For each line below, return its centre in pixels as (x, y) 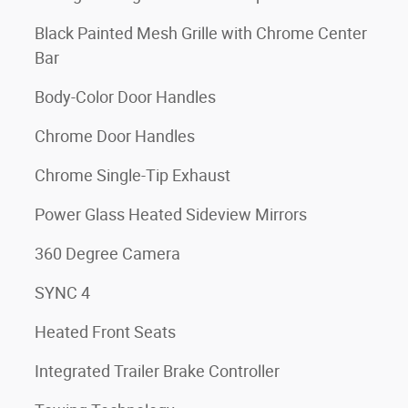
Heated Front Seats (105, 331)
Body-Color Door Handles (125, 97)
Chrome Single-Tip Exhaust (133, 175)
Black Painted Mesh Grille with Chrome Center (201, 33)
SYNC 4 (62, 292)
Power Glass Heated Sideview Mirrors (171, 214)
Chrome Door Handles (115, 136)
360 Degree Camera (107, 253)
